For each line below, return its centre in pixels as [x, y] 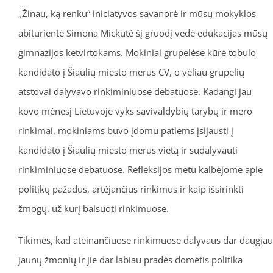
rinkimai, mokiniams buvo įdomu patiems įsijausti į [126, 130]
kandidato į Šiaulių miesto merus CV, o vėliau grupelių [131, 72]
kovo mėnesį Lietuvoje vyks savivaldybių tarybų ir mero [135, 111]
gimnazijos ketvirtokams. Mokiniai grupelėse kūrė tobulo [137, 52]
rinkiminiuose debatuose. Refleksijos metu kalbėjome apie [140, 169]
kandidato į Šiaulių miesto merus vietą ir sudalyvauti [128, 150]
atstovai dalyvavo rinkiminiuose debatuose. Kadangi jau [135, 91]
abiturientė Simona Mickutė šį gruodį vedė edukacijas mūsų [143, 33]
